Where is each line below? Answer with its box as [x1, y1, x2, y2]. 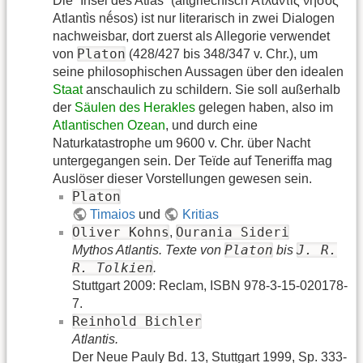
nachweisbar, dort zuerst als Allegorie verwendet [53, 29, 330, 44]
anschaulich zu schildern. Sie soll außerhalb [83, 83, 340, 97]
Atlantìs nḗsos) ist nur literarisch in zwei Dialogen [53, 11, 335, 26]
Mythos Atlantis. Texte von [72, 243, 224, 258]
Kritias [181, 207, 219, 222]
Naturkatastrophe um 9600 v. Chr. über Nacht [53, 136, 310, 151]
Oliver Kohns [72, 224, 169, 241]
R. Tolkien [72, 260, 153, 276]
